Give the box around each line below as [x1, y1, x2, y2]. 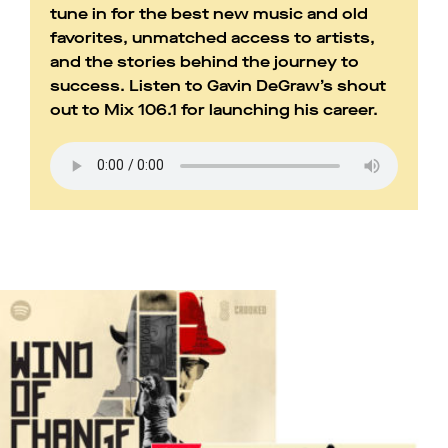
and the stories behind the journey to [50, 50, 359, 72]
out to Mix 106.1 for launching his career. [50, 98, 378, 120]
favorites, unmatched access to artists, [50, 26, 375, 48]
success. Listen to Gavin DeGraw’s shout [50, 74, 386, 96]
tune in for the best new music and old [50, 2, 368, 24]
